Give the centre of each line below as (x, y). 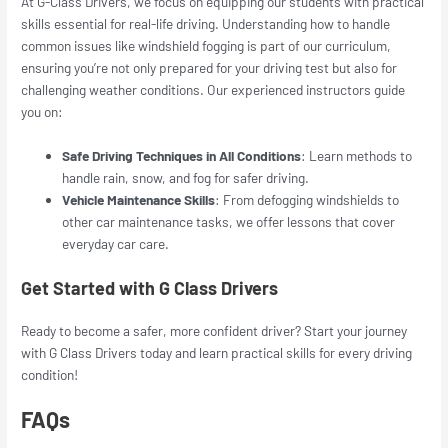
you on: (42, 112)
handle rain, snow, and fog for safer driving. (186, 177)
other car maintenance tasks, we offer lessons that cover (229, 221)
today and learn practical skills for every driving (275, 352)
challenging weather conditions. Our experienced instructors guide (213, 90)
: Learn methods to (357, 155)
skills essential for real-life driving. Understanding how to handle (206, 24)
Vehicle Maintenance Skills (139, 199)
